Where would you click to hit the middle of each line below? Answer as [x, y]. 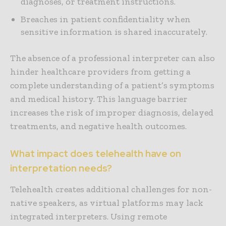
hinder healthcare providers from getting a [100, 72]
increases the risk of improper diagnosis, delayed [112, 113]
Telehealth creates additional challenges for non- [111, 189]
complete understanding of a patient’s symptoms [112, 86]
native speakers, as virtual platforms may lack [107, 203]
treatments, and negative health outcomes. [98, 126]
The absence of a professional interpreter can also [112, 58]
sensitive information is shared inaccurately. [114, 32]
